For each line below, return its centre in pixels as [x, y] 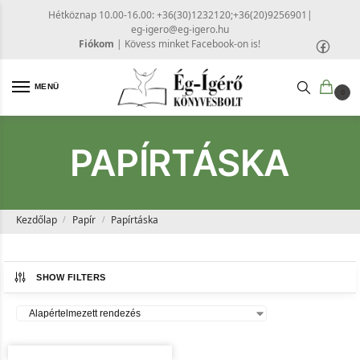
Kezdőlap [36, 220]
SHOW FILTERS [71, 278]
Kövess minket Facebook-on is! [192, 43]
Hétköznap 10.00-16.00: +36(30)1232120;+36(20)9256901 [177, 14]
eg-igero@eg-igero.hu [180, 29]
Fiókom [96, 43]
